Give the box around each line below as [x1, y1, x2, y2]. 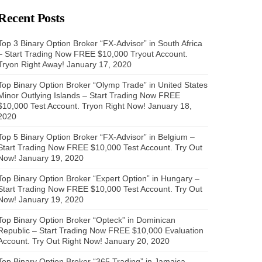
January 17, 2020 [67, 59, 132, 69]
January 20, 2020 [105, 236, 170, 246]
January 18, [148, 101, 192, 111]
